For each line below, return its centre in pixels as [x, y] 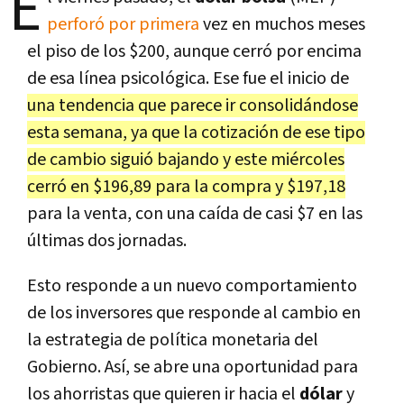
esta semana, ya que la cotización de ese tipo [196, 132]
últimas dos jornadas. [107, 240]
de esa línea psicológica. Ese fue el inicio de [188, 78]
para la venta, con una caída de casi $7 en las [195, 213]
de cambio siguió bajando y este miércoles [186, 159]
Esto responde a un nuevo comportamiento [192, 285]
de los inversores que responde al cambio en [194, 312]
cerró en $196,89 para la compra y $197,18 [186, 186]
